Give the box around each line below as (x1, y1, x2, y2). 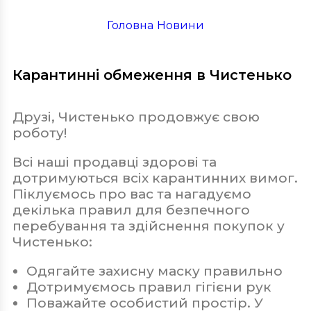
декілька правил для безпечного (12, 202, 250, 219)
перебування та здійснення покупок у (12, 218, 285, 235)
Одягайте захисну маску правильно (26, 263, 286, 280)
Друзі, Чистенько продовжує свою (12, 109, 260, 126)
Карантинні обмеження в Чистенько (12, 67, 292, 84)
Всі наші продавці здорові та (12, 154, 217, 171)
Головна (107, 19, 153, 33)
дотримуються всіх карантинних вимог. (12, 170, 298, 187)
